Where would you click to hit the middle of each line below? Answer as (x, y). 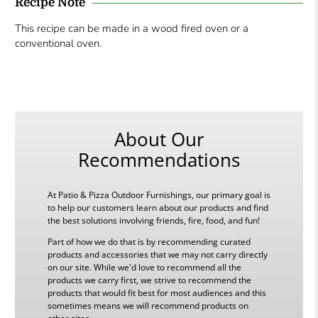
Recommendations (159, 160)
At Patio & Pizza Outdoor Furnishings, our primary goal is (159, 194)
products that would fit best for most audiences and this (157, 292)
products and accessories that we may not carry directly (157, 254)
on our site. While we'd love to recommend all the (144, 267)
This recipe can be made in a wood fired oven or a (132, 28)
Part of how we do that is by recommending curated (149, 241)
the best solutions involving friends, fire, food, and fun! (153, 220)
